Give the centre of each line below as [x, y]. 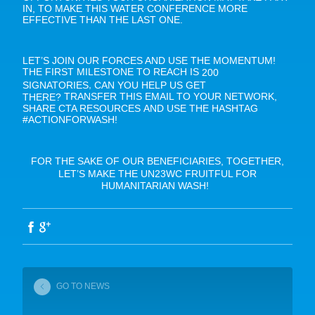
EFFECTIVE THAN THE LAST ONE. [103, 20]
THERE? [42, 97]
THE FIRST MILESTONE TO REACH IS [112, 72]
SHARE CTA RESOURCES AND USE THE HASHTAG [140, 109]
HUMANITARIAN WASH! [156, 186]
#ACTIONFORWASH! [73, 120]
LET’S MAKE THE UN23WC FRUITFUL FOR [157, 173]
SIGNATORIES [56, 85]
